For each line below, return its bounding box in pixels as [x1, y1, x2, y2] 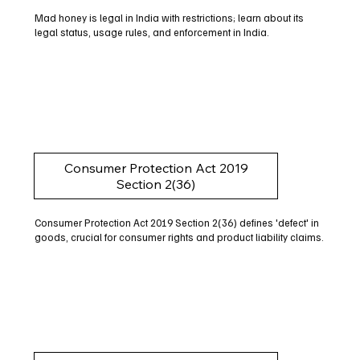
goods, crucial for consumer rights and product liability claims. [34, 230, 324, 243]
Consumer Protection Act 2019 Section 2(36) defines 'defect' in [34, 215, 319, 229]
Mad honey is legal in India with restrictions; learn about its [34, 11, 304, 25]
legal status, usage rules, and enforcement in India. [34, 26, 269, 39]
